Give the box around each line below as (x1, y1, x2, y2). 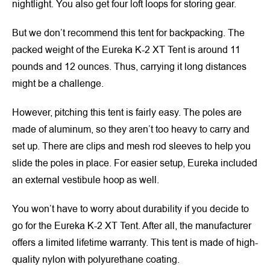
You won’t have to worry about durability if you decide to (12, 202, 249, 216)
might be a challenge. (12, 77, 104, 90)
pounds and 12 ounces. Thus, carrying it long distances (12, 60, 246, 74)
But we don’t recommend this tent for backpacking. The (12, 27, 245, 40)
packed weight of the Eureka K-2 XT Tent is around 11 (12, 43, 240, 57)
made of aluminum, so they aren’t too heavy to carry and (12, 123, 250, 136)
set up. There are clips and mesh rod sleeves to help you (12, 140, 251, 153)
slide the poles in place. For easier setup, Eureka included (12, 157, 257, 170)
